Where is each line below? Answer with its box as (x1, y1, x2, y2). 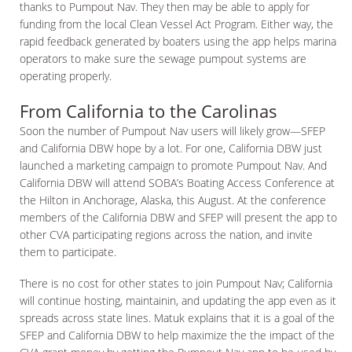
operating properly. (20, 68, 112, 83)
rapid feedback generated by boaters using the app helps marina (20, 34, 336, 49)
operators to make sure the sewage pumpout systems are (20, 51, 306, 66)
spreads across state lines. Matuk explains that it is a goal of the (20, 310, 335, 325)
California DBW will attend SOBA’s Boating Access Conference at (20, 175, 335, 190)
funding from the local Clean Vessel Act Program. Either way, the (20, 16, 333, 31)
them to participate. (20, 244, 116, 259)
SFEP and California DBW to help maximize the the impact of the (20, 328, 335, 343)
